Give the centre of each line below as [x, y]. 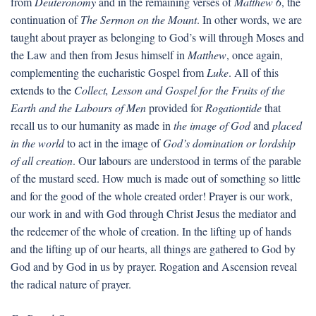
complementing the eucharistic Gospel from [109, 72]
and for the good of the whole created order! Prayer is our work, [152, 196]
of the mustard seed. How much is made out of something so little [156, 178]
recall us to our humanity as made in [92, 125]
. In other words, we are [249, 19]
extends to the [42, 90]
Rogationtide [233, 108]
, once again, [255, 55]
